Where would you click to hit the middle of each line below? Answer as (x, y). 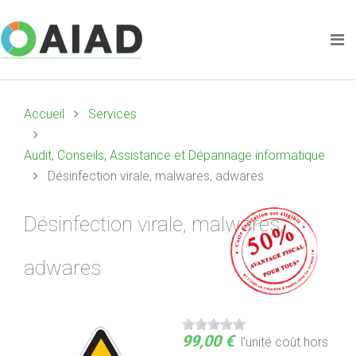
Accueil (44, 114)
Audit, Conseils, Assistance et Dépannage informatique (174, 155)
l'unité (256, 342)
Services (112, 114)
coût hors (300, 342)
